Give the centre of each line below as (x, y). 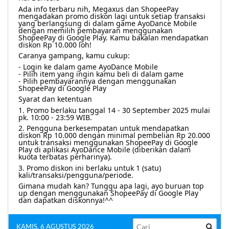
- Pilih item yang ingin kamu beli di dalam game (101, 74)
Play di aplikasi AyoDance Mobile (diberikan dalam (105, 150)
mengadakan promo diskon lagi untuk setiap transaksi (112, 16)
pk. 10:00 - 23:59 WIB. (55, 117)
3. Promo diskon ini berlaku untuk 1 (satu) (90, 168)
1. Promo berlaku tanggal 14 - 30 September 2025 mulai (114, 110)
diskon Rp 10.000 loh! (55, 44)
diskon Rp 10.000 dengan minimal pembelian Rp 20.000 (114, 135)
